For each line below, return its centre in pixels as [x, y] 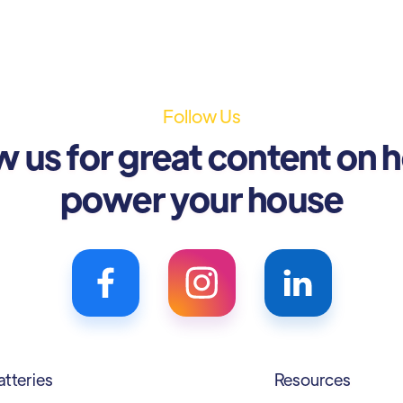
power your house [201, 197]
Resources [312, 379]
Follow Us [201, 116]
